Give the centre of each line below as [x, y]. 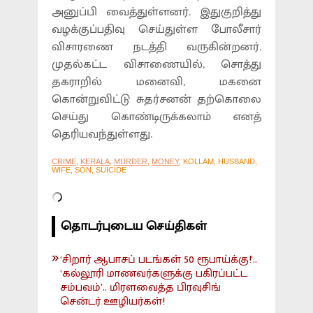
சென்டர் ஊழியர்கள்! [112, 302]
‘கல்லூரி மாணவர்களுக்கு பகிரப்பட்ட [154, 274]
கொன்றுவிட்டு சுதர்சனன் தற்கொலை [156, 100]
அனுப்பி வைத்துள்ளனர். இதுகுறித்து [156, 12]
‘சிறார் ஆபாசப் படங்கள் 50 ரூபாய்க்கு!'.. [159, 260]
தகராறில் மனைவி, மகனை [156, 82]
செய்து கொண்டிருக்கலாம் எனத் [156, 117]
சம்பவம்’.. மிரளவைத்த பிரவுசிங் [140, 288]
